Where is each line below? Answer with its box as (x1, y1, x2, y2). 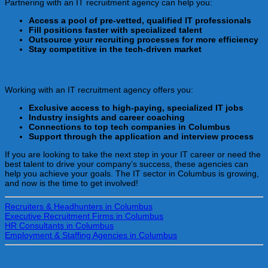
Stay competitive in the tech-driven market (29, 44, 202, 54)
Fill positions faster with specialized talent (29, 25, 202, 35)
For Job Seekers (5, 63, 75, 75)
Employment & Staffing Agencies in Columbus (5, 230, 177, 240)
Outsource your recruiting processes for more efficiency (29, 34, 258, 44)
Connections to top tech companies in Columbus (29, 121, 230, 132)
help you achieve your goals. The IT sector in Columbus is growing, (5, 168, 259, 178)
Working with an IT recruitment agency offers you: (5, 84, 193, 95)
